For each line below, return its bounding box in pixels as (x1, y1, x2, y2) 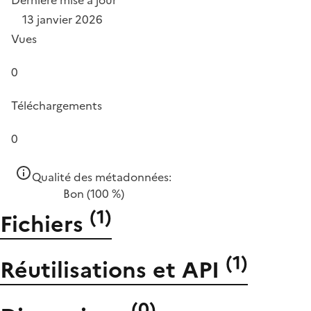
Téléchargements (11, 97, 102, 114)
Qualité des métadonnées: (32, 169, 171, 185)
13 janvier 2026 (22, 11, 103, 28)
